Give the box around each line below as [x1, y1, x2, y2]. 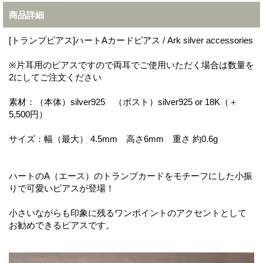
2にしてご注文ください [9, 72, 102, 83]
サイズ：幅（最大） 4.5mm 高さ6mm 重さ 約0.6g [9, 134, 218, 144]
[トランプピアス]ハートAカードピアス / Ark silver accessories [9, 35, 253, 46]
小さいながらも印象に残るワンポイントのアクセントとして [9, 208, 247, 218]
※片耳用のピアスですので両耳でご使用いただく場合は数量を [9, 60, 254, 70]
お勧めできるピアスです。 [9, 220, 114, 231]
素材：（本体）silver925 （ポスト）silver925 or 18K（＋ [9, 97, 238, 107]
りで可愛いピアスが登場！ [9, 183, 114, 194]
